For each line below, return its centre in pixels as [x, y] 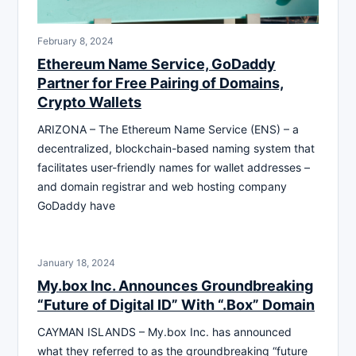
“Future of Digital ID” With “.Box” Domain [176, 304]
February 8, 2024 [75, 41]
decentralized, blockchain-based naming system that [176, 148]
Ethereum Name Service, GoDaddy [157, 64]
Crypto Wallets [89, 102]
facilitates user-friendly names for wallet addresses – [174, 167]
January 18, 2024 [76, 262]
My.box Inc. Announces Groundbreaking [175, 285]
